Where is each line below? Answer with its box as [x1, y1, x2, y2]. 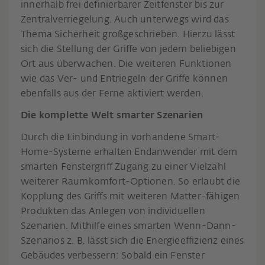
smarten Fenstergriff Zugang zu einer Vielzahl [21, 162, 227, 172]
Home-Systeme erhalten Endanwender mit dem [21, 147, 238, 157]
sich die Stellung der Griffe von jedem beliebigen [21, 44, 236, 54]
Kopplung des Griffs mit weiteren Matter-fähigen [21, 192, 240, 202]
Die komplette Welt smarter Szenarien [21, 111, 203, 121]
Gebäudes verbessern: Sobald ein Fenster [21, 251, 205, 261]
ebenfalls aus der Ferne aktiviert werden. [21, 89, 204, 99]
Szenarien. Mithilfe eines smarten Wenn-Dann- [21, 221, 236, 231]
